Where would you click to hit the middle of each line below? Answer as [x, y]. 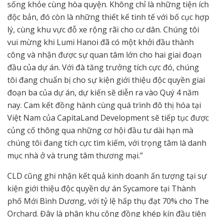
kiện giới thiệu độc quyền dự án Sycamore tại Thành [101, 189]
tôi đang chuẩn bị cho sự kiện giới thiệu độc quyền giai [106, 80]
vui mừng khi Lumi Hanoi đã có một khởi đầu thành [101, 42]
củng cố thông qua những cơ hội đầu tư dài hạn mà [100, 131]
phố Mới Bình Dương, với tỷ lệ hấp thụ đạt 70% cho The [108, 201]
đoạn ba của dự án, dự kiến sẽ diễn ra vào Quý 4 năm [103, 93]
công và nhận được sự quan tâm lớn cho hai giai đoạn [104, 55]
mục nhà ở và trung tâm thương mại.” [75, 156]
